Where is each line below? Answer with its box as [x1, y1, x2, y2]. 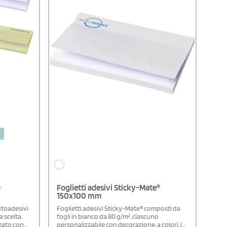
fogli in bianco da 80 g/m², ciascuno [56, 212, 159, 221]
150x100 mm [56, 191, 102, 201]
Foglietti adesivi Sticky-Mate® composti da [56, 204, 180, 213]
